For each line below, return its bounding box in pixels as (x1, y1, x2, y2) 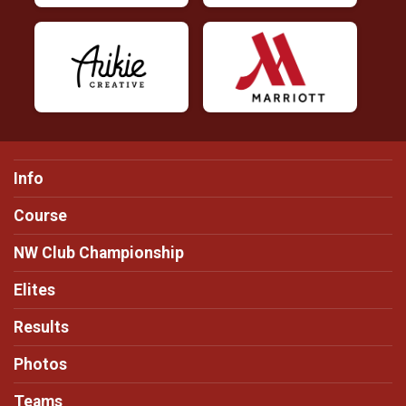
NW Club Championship (14, 244, 184, 262)
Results (14, 318, 69, 336)
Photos (14, 355, 67, 373)
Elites (14, 281, 55, 299)
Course (14, 207, 67, 225)
